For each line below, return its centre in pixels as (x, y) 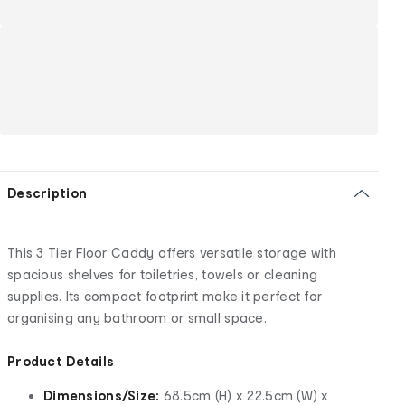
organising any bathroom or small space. (137, 317)
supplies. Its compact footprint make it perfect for (165, 296)
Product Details (61, 361)
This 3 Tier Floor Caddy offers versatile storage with (172, 252)
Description (47, 193)
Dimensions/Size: (102, 395)
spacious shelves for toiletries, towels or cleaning (163, 274)
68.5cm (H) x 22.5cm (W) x (244, 395)
